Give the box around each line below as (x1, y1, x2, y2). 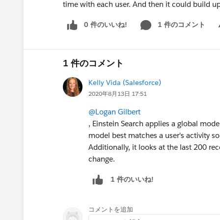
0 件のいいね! (84, 20, 127, 29)
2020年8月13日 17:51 (88, 89, 147, 98)
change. (88, 154, 115, 164)
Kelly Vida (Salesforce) (88, 78, 161, 87)
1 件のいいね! (110, 175, 154, 184)
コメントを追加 (88, 205, 133, 214)
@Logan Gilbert (88, 107, 140, 116)
